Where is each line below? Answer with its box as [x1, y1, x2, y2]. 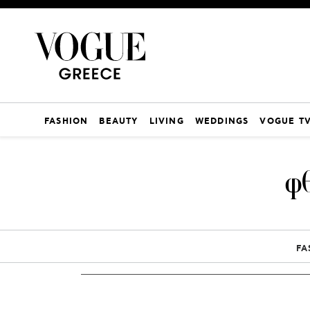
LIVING [149, 116, 184, 127]
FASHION [44, 116, 89, 127]
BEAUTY [99, 116, 138, 127]
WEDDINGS [194, 116, 249, 127]
